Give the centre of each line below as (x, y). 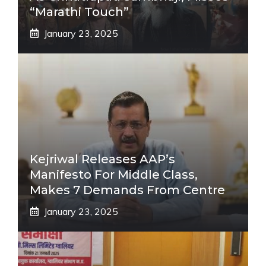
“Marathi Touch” (79, 12)
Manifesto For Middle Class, (114, 174)
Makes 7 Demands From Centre (127, 190)
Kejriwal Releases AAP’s (102, 159)
